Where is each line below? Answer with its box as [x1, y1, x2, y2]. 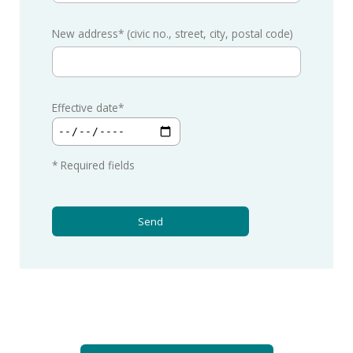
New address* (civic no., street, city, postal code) [51, 25, 293, 41]
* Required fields [51, 158, 135, 173]
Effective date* [51, 100, 124, 116]
